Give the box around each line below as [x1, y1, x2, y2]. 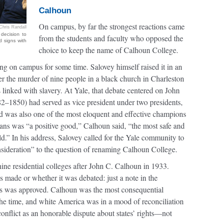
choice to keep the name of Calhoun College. [39, 45, 178, 55]
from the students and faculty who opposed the [39, 33, 183, 43]
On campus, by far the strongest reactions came [39, 21, 185, 31]
